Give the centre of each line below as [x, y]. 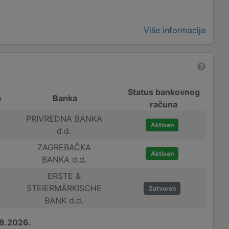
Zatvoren [162, 188]
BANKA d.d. [64, 159]
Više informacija [175, 30]
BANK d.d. [64, 200]
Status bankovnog [164, 92]
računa [164, 104]
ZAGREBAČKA [64, 147]
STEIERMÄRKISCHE [64, 188]
